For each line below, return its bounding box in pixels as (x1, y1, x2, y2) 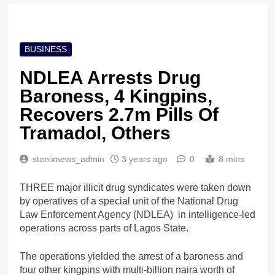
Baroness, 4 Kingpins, (20, 86, 212, 107)
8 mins (219, 154, 244, 165)
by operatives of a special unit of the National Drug (20, 196, 238, 207)
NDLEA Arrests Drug (20, 68, 201, 88)
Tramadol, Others (20, 123, 171, 144)
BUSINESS (25, 44, 67, 55)
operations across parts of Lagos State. (20, 223, 188, 234)
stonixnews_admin (33, 154, 104, 165)
